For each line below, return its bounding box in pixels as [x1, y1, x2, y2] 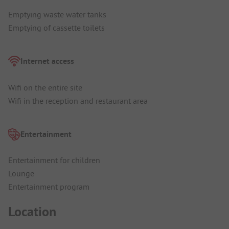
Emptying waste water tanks [8, 9, 106, 20]
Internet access [20, 56, 74, 67]
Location [8, 202, 56, 220]
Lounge [8, 168, 34, 179]
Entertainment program [8, 181, 89, 192]
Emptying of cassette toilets [8, 22, 105, 33]
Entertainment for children [8, 155, 100, 166]
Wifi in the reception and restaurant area [8, 95, 148, 106]
